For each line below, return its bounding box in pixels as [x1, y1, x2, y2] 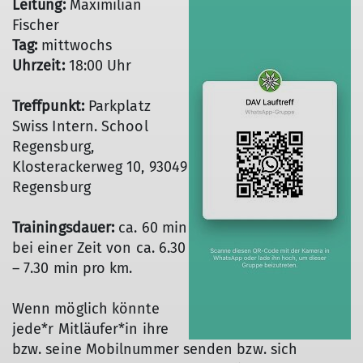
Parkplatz [88, 97, 151, 115]
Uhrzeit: [12, 57, 69, 75]
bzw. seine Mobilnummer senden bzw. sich [12, 340, 298, 358]
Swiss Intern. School [12, 117, 148, 135]
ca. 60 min [118, 219, 188, 237]
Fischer [12, 16, 60, 34]
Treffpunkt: [12, 97, 88, 115]
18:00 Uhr [68, 57, 132, 75]
